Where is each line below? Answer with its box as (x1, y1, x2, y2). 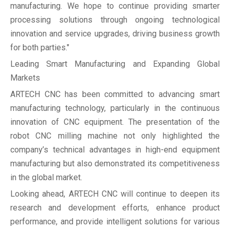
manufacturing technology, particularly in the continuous (10, 103, 220, 113)
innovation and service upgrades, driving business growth (10, 29, 220, 39)
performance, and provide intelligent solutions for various (10, 217, 220, 227)
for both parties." (10, 43, 69, 53)
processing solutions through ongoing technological (10, 15, 220, 25)
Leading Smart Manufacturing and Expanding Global (10, 59, 220, 69)
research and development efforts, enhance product (10, 203, 220, 213)
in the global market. (10, 172, 82, 183)
